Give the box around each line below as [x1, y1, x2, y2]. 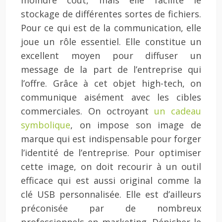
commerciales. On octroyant [21, 105, 155, 117]
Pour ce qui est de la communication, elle [21, 22, 201, 34]
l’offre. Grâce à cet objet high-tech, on [21, 77, 201, 89]
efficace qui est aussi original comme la [21, 174, 201, 186]
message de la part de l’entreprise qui [21, 63, 201, 75]
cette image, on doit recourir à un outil [21, 161, 201, 172]
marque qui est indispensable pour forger [21, 133, 201, 145]
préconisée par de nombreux [21, 202, 201, 214]
